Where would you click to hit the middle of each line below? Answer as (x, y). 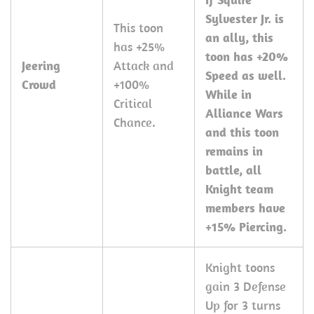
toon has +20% (247, 56)
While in (228, 94)
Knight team (239, 189)
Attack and (144, 66)
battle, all (233, 170)
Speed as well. (246, 75)
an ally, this (239, 37)
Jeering (41, 66)
